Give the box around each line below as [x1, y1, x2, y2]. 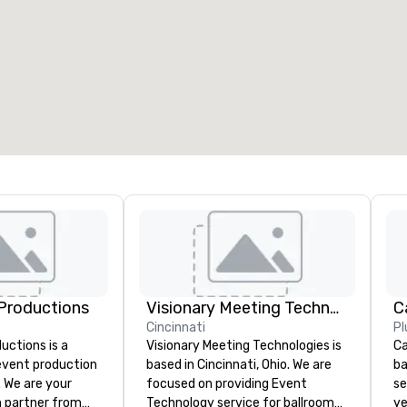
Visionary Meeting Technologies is [146, 338, 342, 353]
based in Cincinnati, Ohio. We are [146, 357, 332, 372]
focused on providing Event [146, 376, 307, 392]
